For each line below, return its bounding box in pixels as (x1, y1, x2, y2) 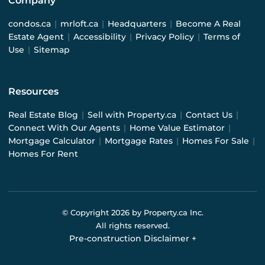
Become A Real (176, 18, 241, 30)
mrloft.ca (60, 18, 98, 30)
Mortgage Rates (105, 135, 173, 147)
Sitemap (34, 44, 70, 56)
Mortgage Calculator (8, 135, 95, 147)
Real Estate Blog (8, 109, 78, 121)
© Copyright (62, 208, 111, 218)
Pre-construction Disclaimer (69, 233, 189, 244)
